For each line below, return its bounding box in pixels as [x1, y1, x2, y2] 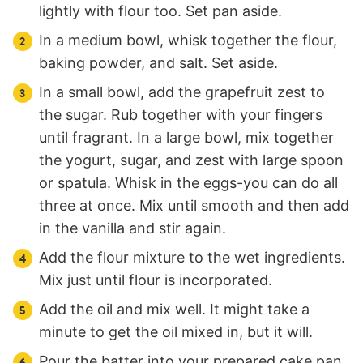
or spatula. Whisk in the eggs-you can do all [39, 173, 338, 191]
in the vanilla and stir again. [39, 219, 226, 237]
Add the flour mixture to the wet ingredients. [39, 248, 345, 266]
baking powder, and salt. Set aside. [39, 53, 278, 71]
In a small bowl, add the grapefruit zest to [39, 83, 325, 100]
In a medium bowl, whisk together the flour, [39, 31, 337, 49]
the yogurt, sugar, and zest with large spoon [39, 151, 344, 169]
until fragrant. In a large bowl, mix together [39, 128, 334, 146]
